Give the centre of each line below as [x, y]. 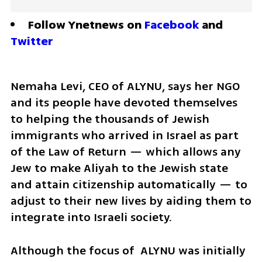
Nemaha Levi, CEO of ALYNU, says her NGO [125, 87]
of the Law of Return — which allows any [125, 152]
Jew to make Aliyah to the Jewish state [119, 168]
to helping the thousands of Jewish [110, 119]
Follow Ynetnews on [86, 25]
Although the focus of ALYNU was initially [128, 251]
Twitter [32, 42]
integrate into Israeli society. [91, 218]
